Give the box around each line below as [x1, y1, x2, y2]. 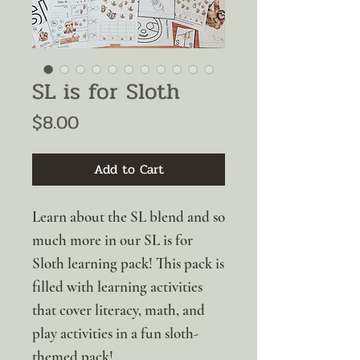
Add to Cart [93, 159, 164, 180]
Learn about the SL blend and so [32, 207, 225, 227]
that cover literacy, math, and [32, 301, 205, 320]
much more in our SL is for [32, 231, 193, 250]
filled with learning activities [32, 277, 202, 297]
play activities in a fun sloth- [32, 324, 198, 343]
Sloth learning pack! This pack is [32, 254, 224, 273]
